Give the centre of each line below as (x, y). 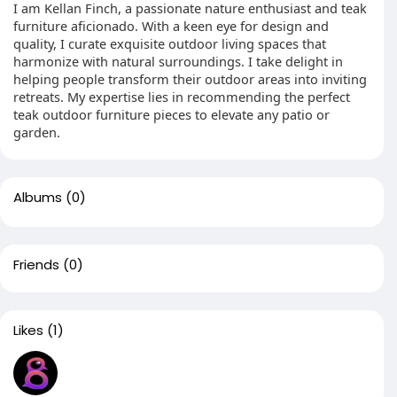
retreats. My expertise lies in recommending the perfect (182, 97)
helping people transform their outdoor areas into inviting (190, 79)
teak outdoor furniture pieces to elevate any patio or (171, 114)
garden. (37, 132)
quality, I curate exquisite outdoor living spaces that (170, 43)
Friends (36, 265)
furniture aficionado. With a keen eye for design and (171, 26)
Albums (38, 197)
